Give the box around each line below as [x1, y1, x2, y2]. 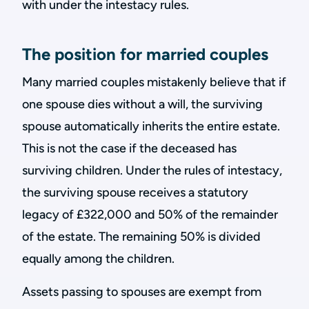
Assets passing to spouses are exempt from [22, 284, 261, 299]
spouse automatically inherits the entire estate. [22, 119, 280, 134]
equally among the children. [22, 251, 175, 266]
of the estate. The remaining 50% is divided [22, 229, 261, 244]
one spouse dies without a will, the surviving [22, 97, 263, 112]
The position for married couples [22, 44, 268, 64]
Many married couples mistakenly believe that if [22, 74, 286, 90]
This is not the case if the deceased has [22, 141, 237, 156]
